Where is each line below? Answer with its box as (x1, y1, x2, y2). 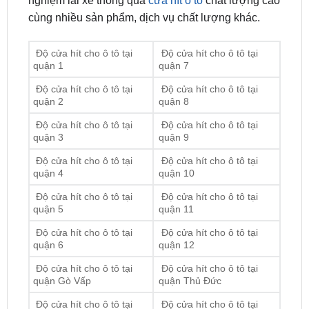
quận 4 (32, 131, 63, 143)
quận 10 (158, 131, 195, 143)
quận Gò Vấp (32, 239, 91, 250)
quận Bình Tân (158, 275, 223, 286)
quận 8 (158, 59, 189, 71)
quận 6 (32, 203, 63, 215)
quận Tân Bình (32, 275, 98, 286)
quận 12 (158, 203, 195, 215)
